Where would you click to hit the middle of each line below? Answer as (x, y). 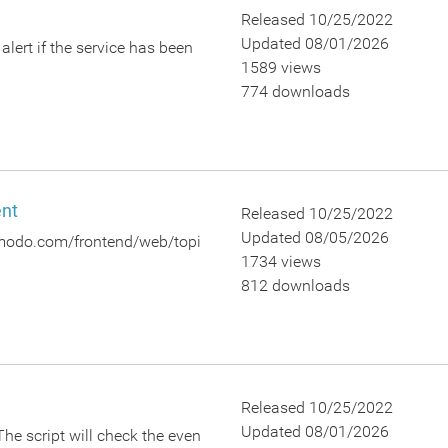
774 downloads (295, 91)
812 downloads (295, 285)
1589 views (280, 67)
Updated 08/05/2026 (314, 237)
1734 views (280, 261)
